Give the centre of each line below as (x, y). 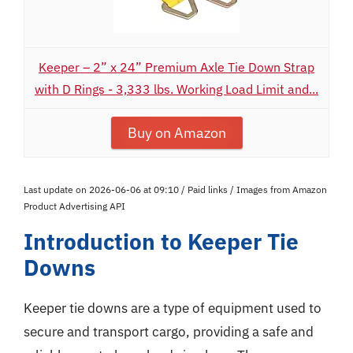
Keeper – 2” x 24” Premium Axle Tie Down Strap (176, 67)
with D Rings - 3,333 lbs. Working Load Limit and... (176, 89)
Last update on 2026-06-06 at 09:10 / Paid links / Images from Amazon (175, 190)
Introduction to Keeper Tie (161, 242)
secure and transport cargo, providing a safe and (169, 332)
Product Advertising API (74, 206)
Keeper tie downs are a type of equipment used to (173, 308)
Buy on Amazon (176, 133)
